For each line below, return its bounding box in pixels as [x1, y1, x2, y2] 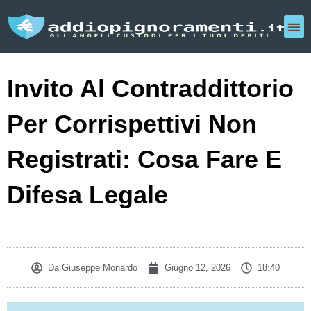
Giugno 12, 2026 [165, 262, 230, 273]
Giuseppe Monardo [59, 262, 137, 273]
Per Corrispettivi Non [7, 110, 257, 138]
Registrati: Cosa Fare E [7, 145, 282, 174]
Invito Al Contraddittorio [7, 74, 294, 103]
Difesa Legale [7, 180, 168, 209]
